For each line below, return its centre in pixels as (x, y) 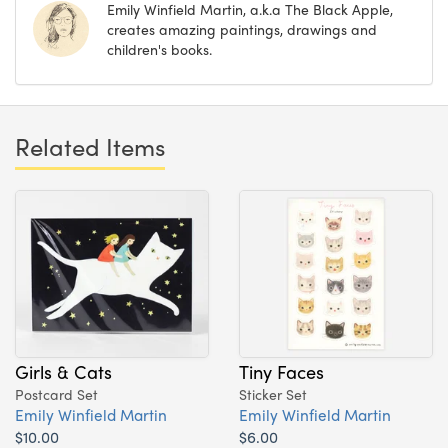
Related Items (90, 145)
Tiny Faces (281, 370)
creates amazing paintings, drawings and (242, 28)
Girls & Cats (63, 370)
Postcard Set (56, 393)
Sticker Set (273, 393)
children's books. (159, 48)
